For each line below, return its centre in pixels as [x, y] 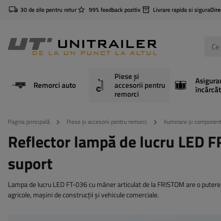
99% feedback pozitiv [115, 10]
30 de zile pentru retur [48, 10]
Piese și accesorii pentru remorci [107, 122]
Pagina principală [29, 122]
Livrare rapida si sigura [182, 10]
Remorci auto [55, 85]
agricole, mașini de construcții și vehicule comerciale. [83, 195]
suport [30, 163]
